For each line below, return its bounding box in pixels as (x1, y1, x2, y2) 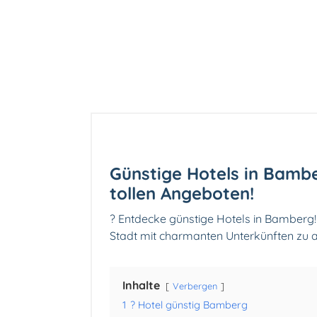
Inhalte (122, 278, 160, 293)
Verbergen (173, 280, 217, 292)
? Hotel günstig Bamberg (130, 299, 248, 312)
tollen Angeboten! (110, 183, 254, 204)
